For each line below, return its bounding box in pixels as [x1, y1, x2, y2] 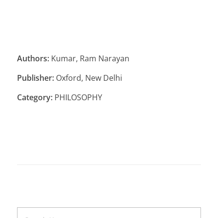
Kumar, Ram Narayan [49, 53, 129, 64]
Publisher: [17, 72, 54, 83]
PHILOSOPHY [53, 91, 102, 103]
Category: [17, 91, 53, 103]
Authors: [17, 53, 49, 64]
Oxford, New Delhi [54, 72, 122, 83]
